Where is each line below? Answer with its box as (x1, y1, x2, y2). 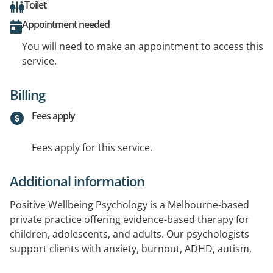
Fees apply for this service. (32, 140, 152, 154)
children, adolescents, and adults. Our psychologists (10, 227, 249, 241)
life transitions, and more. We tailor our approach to (10, 256, 250, 270)
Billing (10, 85, 45, 104)
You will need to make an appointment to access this (22, 39, 263, 53)
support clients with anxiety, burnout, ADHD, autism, (10, 241, 252, 255)
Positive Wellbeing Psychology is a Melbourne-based (10, 197, 249, 211)
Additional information (10, 171, 144, 190)
